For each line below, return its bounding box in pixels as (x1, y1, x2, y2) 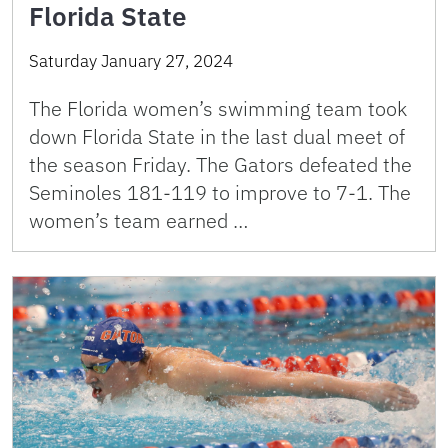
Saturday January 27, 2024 (29, 50, 233, 73)
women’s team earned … (29, 207, 248, 235)
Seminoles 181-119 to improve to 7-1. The (29, 179, 411, 207)
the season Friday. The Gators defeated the (29, 151, 412, 179)
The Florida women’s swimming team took (29, 95, 407, 123)
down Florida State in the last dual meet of (29, 123, 405, 151)
